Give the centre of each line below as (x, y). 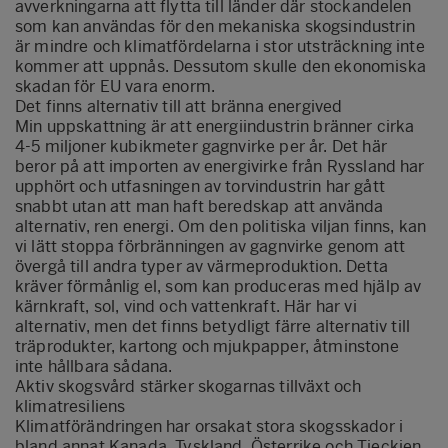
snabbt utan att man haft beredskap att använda (199, 206)
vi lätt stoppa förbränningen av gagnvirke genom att (210, 246)
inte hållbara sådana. (94, 366)
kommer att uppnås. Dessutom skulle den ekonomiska (220, 66)
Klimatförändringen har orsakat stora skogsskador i (209, 426)
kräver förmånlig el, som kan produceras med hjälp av (218, 286)
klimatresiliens (70, 406)
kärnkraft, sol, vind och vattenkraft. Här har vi (186, 306)
